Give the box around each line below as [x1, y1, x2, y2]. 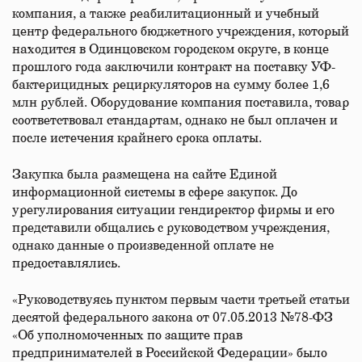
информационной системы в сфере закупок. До [12, 186, 297, 199]
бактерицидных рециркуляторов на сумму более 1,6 [12, 78, 330, 91]
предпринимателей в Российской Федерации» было [12, 347, 327, 360]
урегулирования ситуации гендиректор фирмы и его [12, 204, 335, 217]
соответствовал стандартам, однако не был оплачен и [12, 114, 338, 127]
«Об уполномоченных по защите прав [12, 329, 242, 342]
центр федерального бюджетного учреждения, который [12, 25, 349, 38]
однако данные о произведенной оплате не [12, 239, 274, 252]
